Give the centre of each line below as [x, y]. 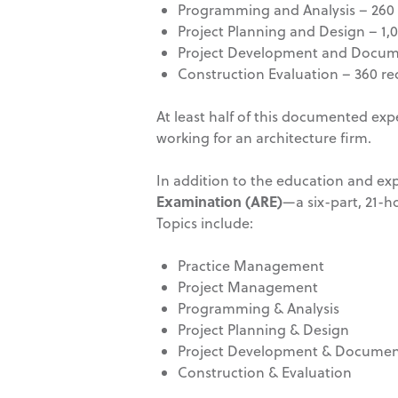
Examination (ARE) [219, 202]
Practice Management [251, 266]
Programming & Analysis [258, 309]
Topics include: [204, 223]
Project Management [247, 287]
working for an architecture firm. [263, 138]
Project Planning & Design [263, 330]
